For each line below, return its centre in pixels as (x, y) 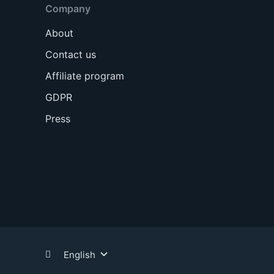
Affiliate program (84, 76)
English (79, 254)
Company (68, 8)
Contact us (70, 54)
